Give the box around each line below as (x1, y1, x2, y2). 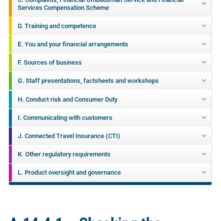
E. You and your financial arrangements (17, 40, 128, 48)
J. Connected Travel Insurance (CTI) (17, 132, 120, 140)
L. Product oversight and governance (17, 169, 121, 177)
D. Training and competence (17, 22, 96, 30)
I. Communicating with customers (17, 113, 112, 121)
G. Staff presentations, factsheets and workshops (17, 77, 159, 85)
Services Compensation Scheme (17, 3, 109, 11)
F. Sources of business (17, 59, 82, 67)
